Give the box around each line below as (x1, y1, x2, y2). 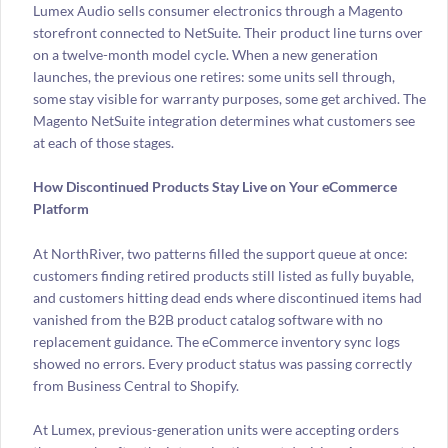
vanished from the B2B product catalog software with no (32, 310, 383, 328)
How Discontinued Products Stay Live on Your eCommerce (32, 178, 397, 196)
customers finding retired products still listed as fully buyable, (32, 266, 414, 284)
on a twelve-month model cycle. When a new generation (32, 45, 378, 63)
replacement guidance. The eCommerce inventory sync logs (32, 332, 400, 350)
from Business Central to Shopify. (32, 376, 242, 394)
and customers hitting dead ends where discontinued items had (32, 288, 422, 306)
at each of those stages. (32, 133, 177, 151)
